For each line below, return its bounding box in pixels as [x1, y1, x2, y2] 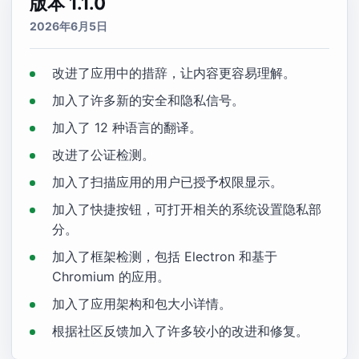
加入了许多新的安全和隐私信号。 [52, 92, 244, 108]
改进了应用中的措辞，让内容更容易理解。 [52, 65, 296, 81]
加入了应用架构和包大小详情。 [52, 296, 232, 312]
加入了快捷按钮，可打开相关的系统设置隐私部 [52, 201, 321, 217]
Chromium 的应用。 [52, 268, 170, 284]
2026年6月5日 [30, 19, 107, 33]
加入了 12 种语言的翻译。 [52, 119, 202, 135]
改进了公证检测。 [52, 147, 155, 163]
